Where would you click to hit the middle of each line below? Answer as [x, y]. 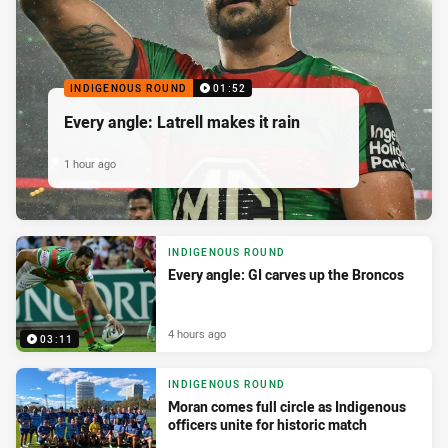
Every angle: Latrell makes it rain [182, 122]
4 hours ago [197, 334]
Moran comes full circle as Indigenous [287, 407]
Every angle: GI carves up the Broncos [286, 275]
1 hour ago [90, 164]
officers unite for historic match [267, 425]
